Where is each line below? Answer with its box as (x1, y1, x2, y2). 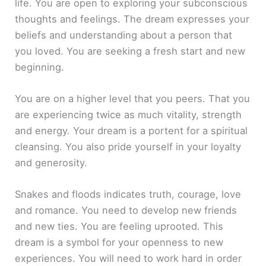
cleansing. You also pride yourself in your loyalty (15, 141, 242, 153)
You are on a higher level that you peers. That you (15, 93, 251, 105)
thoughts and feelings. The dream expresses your (15, 12, 250, 25)
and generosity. (15, 157, 88, 169)
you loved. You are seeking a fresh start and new (15, 45, 246, 57)
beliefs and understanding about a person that (15, 28, 233, 41)
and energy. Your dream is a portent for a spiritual (15, 125, 248, 137)
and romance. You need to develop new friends (15, 204, 237, 217)
